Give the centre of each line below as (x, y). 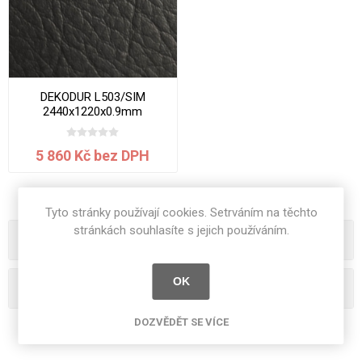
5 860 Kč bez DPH (93, 155)
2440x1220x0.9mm (93, 111)
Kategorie (78, 240)
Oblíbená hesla (92, 289)
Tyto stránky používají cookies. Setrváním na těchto (181, 212)
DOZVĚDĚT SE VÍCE (181, 322)
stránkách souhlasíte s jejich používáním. (181, 230)
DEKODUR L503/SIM (93, 97)
